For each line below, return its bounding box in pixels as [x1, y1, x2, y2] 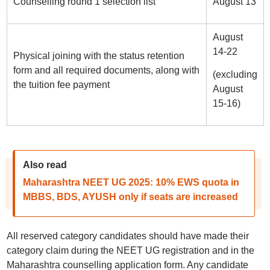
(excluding [212, 69, 257, 80]
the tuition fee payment [13, 80, 110, 90]
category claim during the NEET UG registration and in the [6, 245, 254, 256]
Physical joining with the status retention [13, 51, 184, 61]
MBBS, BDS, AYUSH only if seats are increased [22, 192, 238, 202]
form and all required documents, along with [13, 65, 199, 75]
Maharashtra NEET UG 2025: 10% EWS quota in [22, 177, 239, 187]
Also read [22, 160, 67, 170]
